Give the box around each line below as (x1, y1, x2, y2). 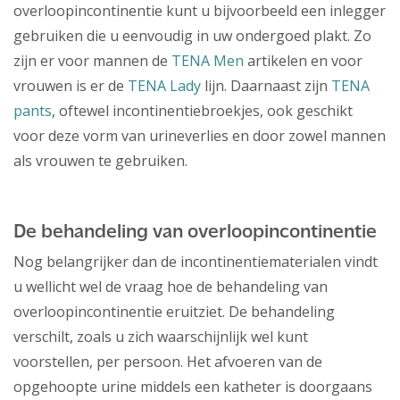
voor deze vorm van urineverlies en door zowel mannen (13, 126, 386, 146)
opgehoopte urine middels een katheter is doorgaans (13, 376, 372, 396)
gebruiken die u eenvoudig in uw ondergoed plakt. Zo (13, 26, 371, 46)
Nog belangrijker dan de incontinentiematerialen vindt (13, 251, 378, 271)
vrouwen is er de (13, 76, 128, 96)
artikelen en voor (244, 51, 362, 71)
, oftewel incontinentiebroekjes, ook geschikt (52, 101, 353, 121)
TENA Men (171, 51, 244, 71)
